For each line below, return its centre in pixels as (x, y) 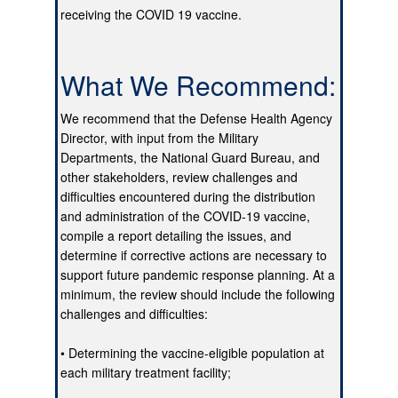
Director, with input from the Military (160, 138)
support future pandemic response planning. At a (198, 275)
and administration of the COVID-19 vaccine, (186, 216)
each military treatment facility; (146, 373)
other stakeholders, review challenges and (179, 177)
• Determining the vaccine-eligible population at (193, 353)
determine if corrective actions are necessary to (194, 255)
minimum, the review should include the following (198, 295)
